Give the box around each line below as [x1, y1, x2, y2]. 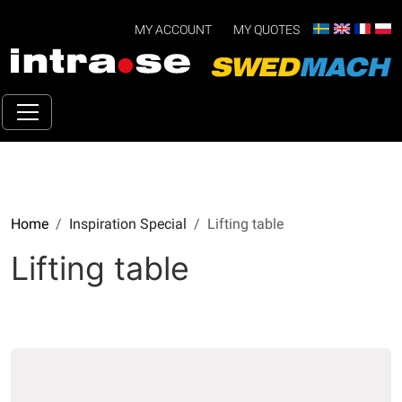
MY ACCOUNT [135, 22, 212, 38]
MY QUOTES [233, 22, 300, 38]
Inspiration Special [69, 215, 187, 233]
